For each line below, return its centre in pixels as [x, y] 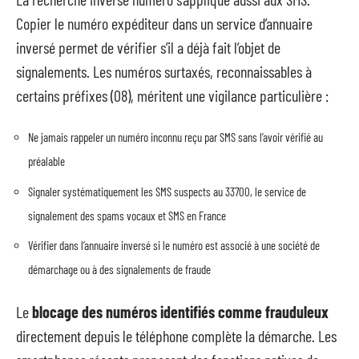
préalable [46, 161]
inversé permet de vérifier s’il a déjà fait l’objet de [148, 47]
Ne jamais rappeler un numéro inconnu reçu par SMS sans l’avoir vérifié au [175, 137]
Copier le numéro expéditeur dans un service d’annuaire [164, 23]
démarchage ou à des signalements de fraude [119, 269]
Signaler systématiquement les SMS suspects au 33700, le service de [167, 191]
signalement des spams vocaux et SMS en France [127, 215]
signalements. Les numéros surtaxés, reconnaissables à [164, 71]
